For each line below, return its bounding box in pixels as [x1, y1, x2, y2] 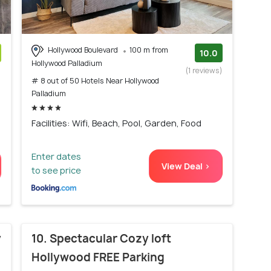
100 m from [129, 44, 168, 55]
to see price [31, 164, 81, 176]
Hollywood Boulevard [46, 44, 120, 55]
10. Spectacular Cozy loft [31, 230, 171, 246]
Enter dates [31, 150, 81, 162]
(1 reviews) [186, 65, 223, 76]
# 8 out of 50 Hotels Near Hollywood [31, 75, 159, 86]
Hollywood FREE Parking [31, 249, 165, 265]
